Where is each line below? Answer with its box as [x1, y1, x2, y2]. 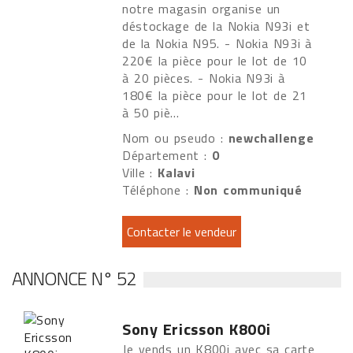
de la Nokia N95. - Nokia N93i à [122, 34, 313, 53]
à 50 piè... [122, 103, 184, 122]
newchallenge [228, 128, 314, 147]
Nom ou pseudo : [122, 128, 229, 147]
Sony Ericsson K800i [122, 317, 271, 341]
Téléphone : [122, 180, 194, 199]
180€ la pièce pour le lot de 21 [122, 86, 308, 105]
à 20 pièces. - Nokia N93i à [122, 69, 285, 87]
